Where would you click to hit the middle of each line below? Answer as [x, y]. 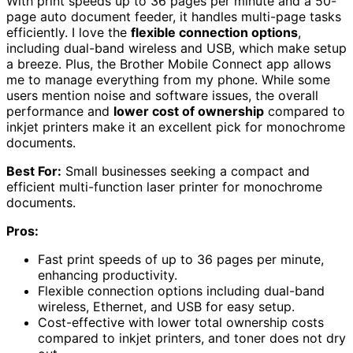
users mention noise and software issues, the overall [162, 95]
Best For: [34, 171]
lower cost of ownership [189, 111]
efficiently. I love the [69, 32]
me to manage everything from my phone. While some [168, 79]
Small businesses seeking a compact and [186, 171]
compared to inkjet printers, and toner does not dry [192, 338]
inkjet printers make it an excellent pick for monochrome [176, 126]
